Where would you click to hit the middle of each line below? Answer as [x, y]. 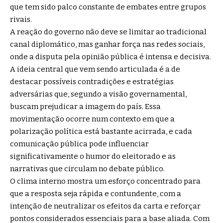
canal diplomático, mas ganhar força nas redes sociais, [107, 44]
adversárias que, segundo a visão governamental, [98, 94]
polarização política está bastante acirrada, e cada [101, 131]
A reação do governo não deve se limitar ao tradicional [108, 32]
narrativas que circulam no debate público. [87, 168]
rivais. [21, 19]
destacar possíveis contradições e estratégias [92, 81]
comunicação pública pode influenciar [79, 144]
